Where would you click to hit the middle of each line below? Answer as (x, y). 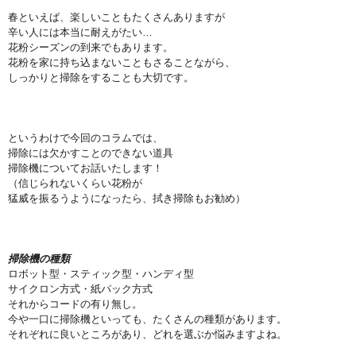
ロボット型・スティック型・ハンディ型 (101, 273)
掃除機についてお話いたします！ (85, 168)
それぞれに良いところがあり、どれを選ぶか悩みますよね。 (147, 334)
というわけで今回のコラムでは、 (85, 137)
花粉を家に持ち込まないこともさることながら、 (122, 62)
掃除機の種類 (39, 258)
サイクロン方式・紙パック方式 (80, 288)
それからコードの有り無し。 (75, 304)
